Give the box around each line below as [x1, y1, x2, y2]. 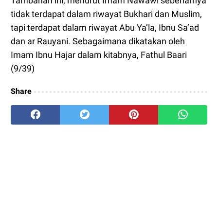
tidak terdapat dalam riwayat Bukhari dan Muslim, [11, 9, 202, 19]
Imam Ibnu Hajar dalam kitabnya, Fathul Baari [11, 50, 187, 60]
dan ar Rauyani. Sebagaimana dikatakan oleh [11, 36, 185, 47]
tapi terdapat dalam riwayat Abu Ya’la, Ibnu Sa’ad [11, 22, 199, 33]
